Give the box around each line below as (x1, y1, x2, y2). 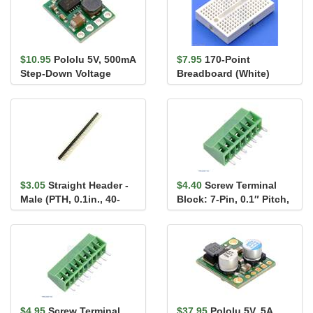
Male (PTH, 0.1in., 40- (20, 194, 120, 205)
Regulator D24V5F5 (20, 82, 112, 94)
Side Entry (177, 208, 226, 219)
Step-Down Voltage (20, 68, 111, 80)
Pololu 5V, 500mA (54, 54, 136, 66)
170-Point (205, 54, 250, 66)
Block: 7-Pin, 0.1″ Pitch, (177, 194, 289, 205)
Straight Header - (48, 180, 129, 191)
